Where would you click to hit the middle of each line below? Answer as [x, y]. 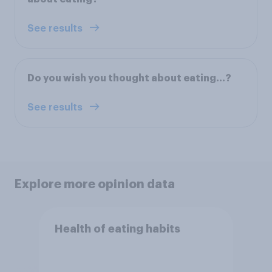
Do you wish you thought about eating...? [129, 78]
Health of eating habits [117, 229]
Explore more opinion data [95, 184]
